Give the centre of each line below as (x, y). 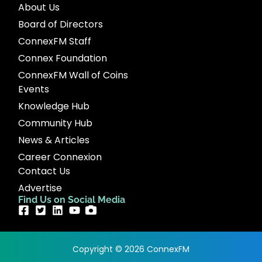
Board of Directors (61, 24)
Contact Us (44, 171)
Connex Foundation (63, 58)
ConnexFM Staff (55, 41)
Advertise (40, 188)
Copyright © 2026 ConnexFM (131, 249)
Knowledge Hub (54, 106)
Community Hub (56, 123)
